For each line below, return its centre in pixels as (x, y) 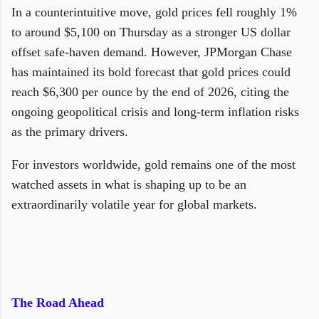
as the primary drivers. (72, 132)
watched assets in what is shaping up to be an (129, 184)
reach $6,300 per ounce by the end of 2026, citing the (150, 92)
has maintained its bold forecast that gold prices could (151, 72)
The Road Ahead (58, 303)
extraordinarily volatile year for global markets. (134, 204)
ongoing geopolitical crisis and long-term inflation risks (155, 112)
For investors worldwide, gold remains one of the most (153, 164)
